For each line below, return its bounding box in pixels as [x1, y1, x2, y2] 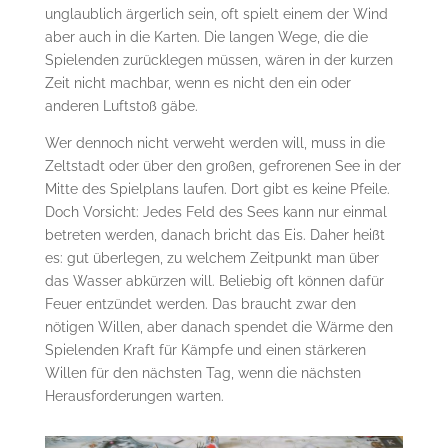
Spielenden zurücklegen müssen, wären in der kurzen [44, 51, 393, 68]
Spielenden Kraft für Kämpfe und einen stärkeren [44, 341, 366, 358]
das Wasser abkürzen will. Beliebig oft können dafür [44, 272, 384, 289]
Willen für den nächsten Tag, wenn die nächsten [44, 364, 361, 381]
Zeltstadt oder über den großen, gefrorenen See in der [44, 157, 401, 174]
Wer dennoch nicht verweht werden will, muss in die [44, 134, 385, 151]
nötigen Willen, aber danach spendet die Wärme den [44, 318, 393, 335]
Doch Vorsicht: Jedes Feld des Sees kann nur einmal [44, 203, 387, 220]
